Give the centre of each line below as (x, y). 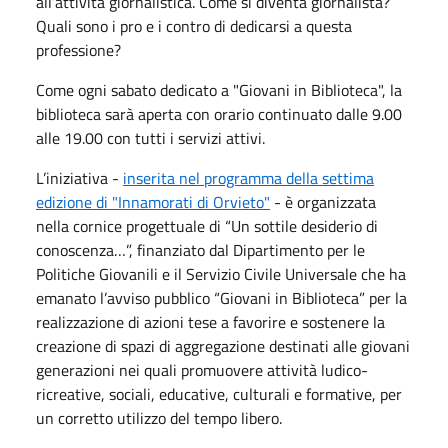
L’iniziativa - (79, 177)
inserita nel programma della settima (248, 177)
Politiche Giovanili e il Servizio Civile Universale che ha (221, 273)
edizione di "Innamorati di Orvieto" (153, 201)
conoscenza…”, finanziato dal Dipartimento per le (200, 249)
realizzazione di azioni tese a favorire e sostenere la (210, 321)
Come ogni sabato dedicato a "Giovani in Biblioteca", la (219, 89)
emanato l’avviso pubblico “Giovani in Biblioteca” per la (221, 297)
